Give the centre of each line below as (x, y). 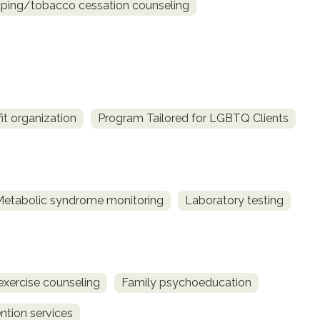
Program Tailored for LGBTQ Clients (193, 118)
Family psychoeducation (186, 282)
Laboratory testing (234, 200)
